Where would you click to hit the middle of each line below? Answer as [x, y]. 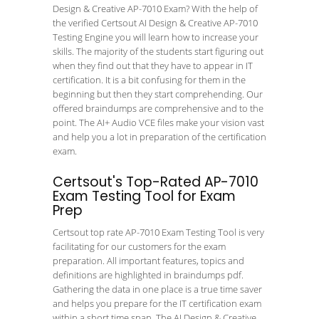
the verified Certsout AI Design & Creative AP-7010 [155, 23]
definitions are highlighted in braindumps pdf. [148, 275]
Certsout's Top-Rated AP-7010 [156, 182]
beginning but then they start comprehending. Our [158, 94]
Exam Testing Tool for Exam [144, 196]
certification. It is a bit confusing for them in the [149, 80]
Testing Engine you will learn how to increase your [156, 37]
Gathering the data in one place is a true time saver [157, 289]
